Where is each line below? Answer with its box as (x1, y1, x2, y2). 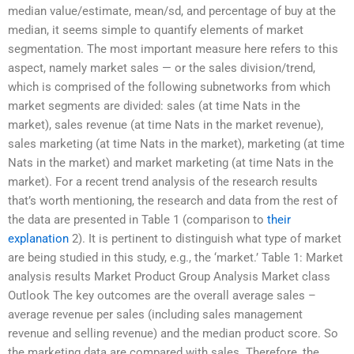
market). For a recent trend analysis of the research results (8, 175, 318, 190)
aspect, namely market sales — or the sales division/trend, (8, 61, 315, 76)
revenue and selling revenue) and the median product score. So (8, 326, 338, 341)
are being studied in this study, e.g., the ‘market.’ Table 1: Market (8, 250, 343, 265)
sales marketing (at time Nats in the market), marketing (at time (8, 137, 345, 152)
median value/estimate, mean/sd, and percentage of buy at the (8, 4, 336, 19)
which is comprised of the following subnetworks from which (8, 80, 330, 95)
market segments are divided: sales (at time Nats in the (8, 99, 300, 114)
